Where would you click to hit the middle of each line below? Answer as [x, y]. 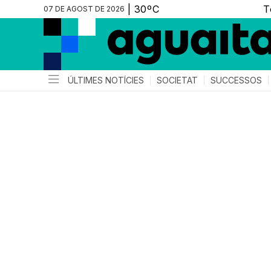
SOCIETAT [177, 80]
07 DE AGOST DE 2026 [84, 9]
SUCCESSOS [236, 80]
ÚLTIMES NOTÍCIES [106, 80]
